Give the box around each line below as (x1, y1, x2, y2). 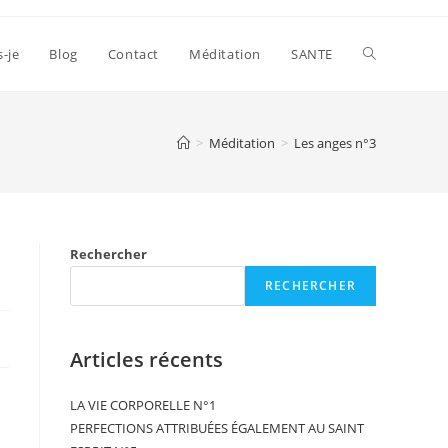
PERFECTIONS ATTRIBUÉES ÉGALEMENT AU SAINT (70, 419, 364, 437)
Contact (107, 45, 159, 63)
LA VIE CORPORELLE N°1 (70, 396, 216, 414)
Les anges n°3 (294, 133, 376, 152)
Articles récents (70, 346, 223, 373)
